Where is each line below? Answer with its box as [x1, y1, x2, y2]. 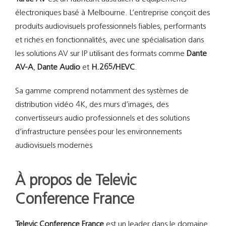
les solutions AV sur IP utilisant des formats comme [15, 49, 187, 58]
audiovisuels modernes [15, 141, 92, 150]
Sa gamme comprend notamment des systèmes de [15, 87, 189, 95]
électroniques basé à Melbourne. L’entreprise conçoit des [15, 9, 210, 17]
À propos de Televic [15, 173, 136, 189]
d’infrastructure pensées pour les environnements [15, 128, 182, 136]
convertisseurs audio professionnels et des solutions [15, 114, 190, 123]
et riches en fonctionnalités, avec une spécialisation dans [15, 36, 204, 44]
